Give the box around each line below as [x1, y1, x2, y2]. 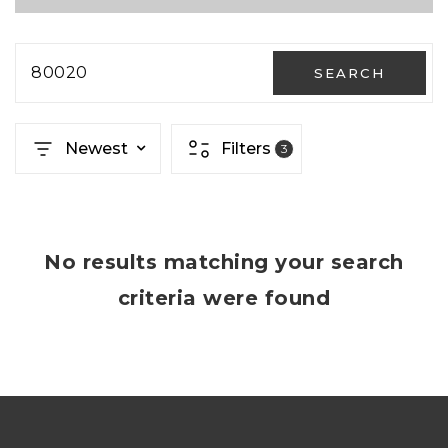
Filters [221, 138, 271, 158]
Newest [65, 138, 128, 158]
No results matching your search [44, 250, 404, 274]
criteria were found [117, 286, 331, 310]
